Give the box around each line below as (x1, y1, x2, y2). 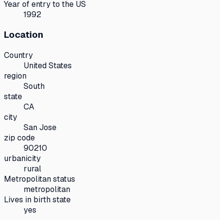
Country (4, 50, 33, 61)
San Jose (24, 122, 56, 133)
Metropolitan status (4, 174, 75, 185)
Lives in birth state (4, 194, 71, 205)
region (4, 71, 27, 82)
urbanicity (4, 153, 41, 164)
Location (4, 28, 43, 41)
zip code (4, 133, 35, 143)
